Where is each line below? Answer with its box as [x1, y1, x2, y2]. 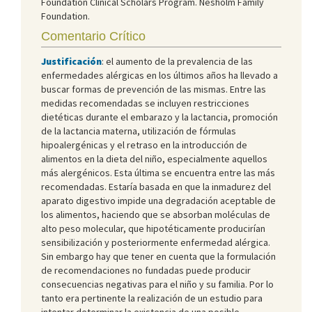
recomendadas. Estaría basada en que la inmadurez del [41, 180, 271, 193]
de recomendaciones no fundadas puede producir [41, 263, 251, 276]
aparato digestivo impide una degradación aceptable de [41, 194, 276, 207]
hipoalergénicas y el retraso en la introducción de [41, 138, 247, 151]
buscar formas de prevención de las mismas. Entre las [41, 82, 266, 95]
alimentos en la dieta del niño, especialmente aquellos [41, 152, 267, 165]
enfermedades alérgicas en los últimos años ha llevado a [41, 68, 278, 81]
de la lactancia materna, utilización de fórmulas [41, 124, 236, 137]
